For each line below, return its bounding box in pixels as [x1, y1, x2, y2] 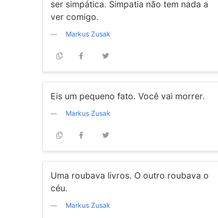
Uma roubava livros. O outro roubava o [51, 170, 209, 181]
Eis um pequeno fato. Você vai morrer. [51, 91, 205, 101]
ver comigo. [51, 12, 99, 22]
